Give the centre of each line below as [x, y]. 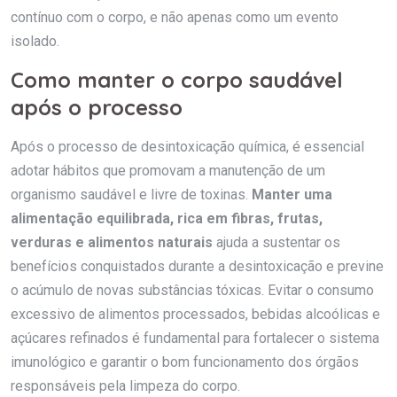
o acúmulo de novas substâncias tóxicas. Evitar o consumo [192, 290]
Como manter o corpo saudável [177, 79]
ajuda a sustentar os [276, 242]
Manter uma [292, 194]
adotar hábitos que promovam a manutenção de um [168, 170]
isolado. [35, 41]
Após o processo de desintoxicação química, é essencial [187, 146]
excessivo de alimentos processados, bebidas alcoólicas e [195, 314]
